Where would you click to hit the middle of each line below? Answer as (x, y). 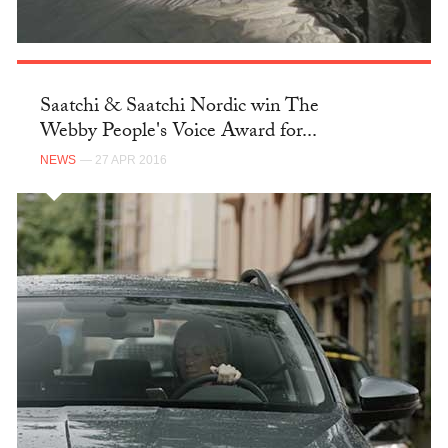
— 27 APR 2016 (123, 160)
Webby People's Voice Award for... (178, 133)
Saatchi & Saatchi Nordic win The (179, 108)
